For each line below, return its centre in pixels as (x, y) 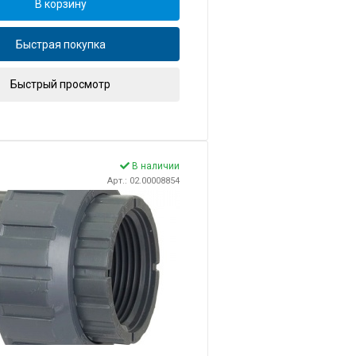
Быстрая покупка (60, 44)
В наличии (155, 166)
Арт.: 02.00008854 (143, 181)
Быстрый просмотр (60, 85)
